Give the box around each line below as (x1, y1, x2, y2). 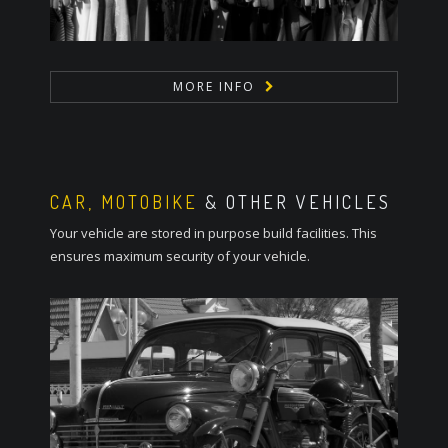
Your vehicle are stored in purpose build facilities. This (50, 223, 377, 242)
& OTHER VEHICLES (198, 190, 391, 213)
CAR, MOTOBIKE (50, 190, 198, 213)
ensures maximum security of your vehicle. (50, 246, 310, 265)
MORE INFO (172, 77, 255, 95)
